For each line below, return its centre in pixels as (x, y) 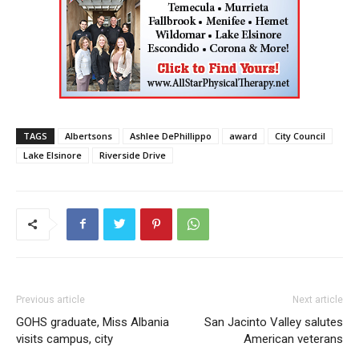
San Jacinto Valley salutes (274, 322)
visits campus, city (65, 339)
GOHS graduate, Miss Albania (93, 322)
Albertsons (89, 135)
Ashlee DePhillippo (171, 135)
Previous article (50, 299)
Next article (318, 299)
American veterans (293, 339)
